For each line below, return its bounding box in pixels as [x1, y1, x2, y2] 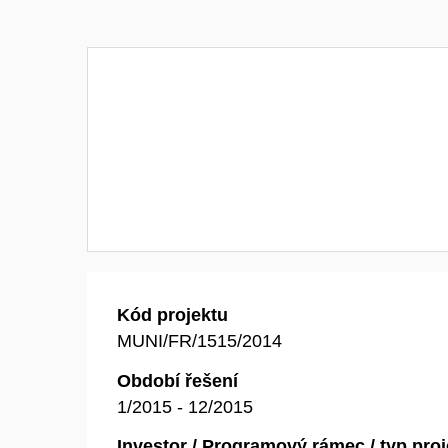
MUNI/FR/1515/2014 [117, 331, 282, 351]
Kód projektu [117, 305, 228, 325]
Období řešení [117, 370, 238, 391]
